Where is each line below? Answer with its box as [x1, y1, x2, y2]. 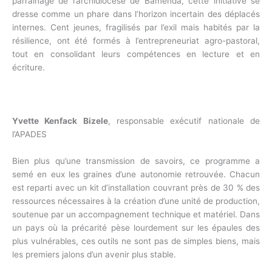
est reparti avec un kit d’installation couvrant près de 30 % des [12, 182, 260, 192]
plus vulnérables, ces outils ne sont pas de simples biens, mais [12, 236, 260, 246]
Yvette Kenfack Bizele [12, 115, 108, 126]
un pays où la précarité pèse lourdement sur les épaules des [12, 222, 260, 233]
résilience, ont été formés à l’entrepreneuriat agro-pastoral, [12, 36, 260, 46]
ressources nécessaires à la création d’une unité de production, [12, 195, 260, 206]
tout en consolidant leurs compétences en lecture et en [12, 49, 260, 59]
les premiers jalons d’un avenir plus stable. [12, 249, 176, 259]
